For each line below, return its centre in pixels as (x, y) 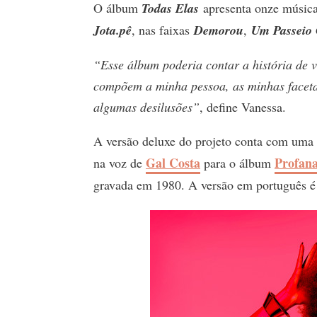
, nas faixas (163, 29)
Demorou (219, 30)
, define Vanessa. (243, 106)
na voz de (120, 162)
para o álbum (237, 162)
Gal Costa (173, 162)
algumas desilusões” (146, 106)
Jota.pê (113, 30)
